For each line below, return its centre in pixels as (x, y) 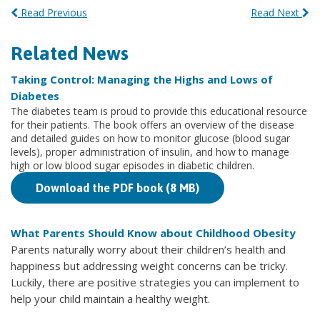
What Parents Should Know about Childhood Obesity (153, 233)
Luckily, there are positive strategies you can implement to (155, 282)
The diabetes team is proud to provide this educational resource (159, 111)
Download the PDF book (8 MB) (117, 188)
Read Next (276, 13)
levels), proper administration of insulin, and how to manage (150, 152)
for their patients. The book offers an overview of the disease (152, 125)
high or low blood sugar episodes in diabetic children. (132, 166)
